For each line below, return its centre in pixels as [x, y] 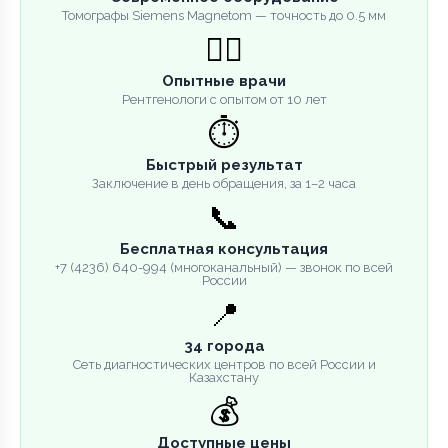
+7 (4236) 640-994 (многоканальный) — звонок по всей [224, 267]
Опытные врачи [224, 80]
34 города [224, 345]
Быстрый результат [224, 164]
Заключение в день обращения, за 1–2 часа [224, 183]
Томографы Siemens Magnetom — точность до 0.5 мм [224, 15]
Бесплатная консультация [224, 248]
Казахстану [224, 377]
